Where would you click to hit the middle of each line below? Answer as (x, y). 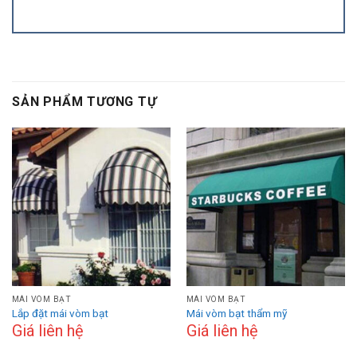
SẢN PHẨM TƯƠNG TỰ (84, 101)
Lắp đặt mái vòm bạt (60, 314)
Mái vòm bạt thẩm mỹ (236, 314)
